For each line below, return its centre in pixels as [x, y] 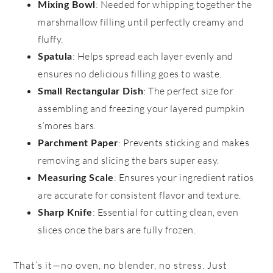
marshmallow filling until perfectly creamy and [141, 22]
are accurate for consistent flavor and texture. [140, 195]
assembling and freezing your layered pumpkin [141, 109]
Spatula [55, 57]
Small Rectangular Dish [91, 92]
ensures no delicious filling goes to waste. [130, 74]
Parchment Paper [78, 144]
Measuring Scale [76, 178]
